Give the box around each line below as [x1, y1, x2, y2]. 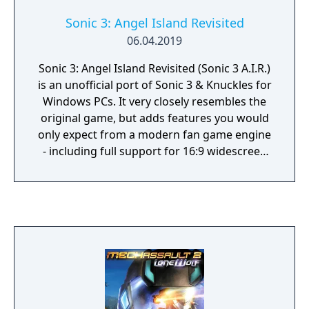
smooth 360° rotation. [97, 177, 212, 192]
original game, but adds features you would [40, 110, 269, 126]
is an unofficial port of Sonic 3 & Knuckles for [37, 77, 272, 92]
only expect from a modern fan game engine [38, 127, 271, 142]
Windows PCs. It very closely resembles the [43, 94, 266, 109]
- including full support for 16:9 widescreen [42, 143, 267, 159]
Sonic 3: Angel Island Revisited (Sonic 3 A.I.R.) [39, 61, 270, 76]
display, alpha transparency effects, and [51, 160, 258, 175]
